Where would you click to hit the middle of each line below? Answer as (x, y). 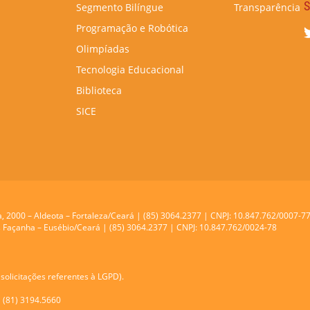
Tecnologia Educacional (130, 70)
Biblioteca (99, 90)
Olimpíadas (103, 49)
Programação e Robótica (132, 28)
